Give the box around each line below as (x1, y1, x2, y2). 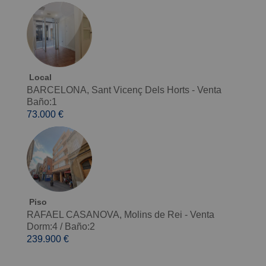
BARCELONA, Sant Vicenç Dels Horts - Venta (26, 85, 221, 96)
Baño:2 (64, 221, 95, 232)
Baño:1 (26, 97, 57, 107)
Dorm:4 (26, 221, 58, 232)
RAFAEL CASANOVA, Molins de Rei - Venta (26, 210, 214, 220)
